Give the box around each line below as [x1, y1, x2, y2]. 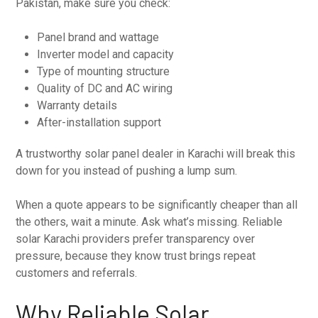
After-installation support [37, 115, 162, 129]
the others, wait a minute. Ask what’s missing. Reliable [16, 214, 283, 229]
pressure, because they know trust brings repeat [16, 248, 256, 263]
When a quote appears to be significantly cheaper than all [16, 197, 298, 212]
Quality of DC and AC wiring [37, 81, 173, 95]
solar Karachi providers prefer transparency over [16, 231, 256, 246]
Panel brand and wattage [37, 30, 160, 44]
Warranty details [37, 98, 118, 112]
